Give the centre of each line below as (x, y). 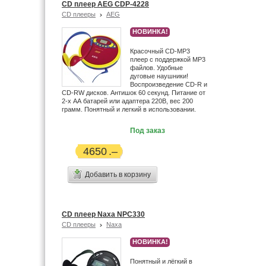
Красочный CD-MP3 (160, 51)
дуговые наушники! (159, 76)
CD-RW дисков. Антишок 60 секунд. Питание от (134, 93)
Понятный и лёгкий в (161, 261)
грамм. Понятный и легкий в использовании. (129, 109)
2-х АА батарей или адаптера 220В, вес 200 (127, 101)
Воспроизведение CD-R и (169, 84)
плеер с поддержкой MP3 (168, 59)
